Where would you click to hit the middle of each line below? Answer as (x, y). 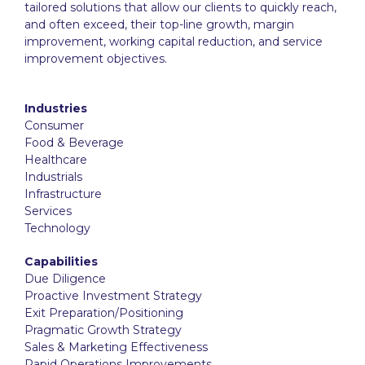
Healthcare (56, 159)
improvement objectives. (96, 58)
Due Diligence (65, 278)
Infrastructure (63, 193)
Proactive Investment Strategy (113, 295)
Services (48, 211)
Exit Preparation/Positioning (104, 312)
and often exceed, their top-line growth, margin (159, 24)
